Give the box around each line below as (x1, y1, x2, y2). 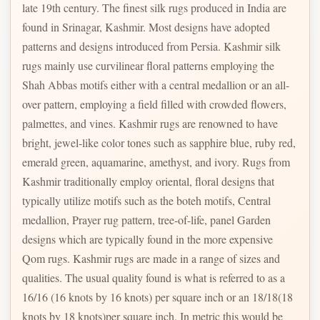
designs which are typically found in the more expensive (22, 231, 273, 246)
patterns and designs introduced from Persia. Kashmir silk (22, 38, 281, 54)
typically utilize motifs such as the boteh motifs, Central (22, 192, 271, 208)
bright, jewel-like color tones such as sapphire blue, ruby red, (22, 134, 296, 150)
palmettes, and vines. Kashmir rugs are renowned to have (22, 115, 278, 131)
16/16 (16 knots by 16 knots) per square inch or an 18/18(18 (22, 289, 293, 304)
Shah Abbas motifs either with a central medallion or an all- (22, 76, 289, 92)
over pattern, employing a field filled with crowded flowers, (22, 96, 286, 111)
